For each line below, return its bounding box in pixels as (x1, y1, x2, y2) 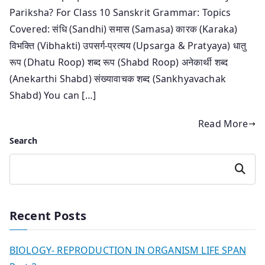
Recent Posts (9, 208, 86, 224)
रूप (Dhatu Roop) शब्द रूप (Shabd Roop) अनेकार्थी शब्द (9, 56, 228, 69)
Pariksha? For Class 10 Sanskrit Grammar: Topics (9, 6, 231, 20)
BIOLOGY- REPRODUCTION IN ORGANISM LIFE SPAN (9, 244, 246, 257)
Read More (198, 117, 248, 131)
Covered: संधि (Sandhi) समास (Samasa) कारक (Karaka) (9, 22, 238, 36)
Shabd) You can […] (9, 89, 96, 102)
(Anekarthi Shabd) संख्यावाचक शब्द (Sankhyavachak (9, 72, 226, 86)
